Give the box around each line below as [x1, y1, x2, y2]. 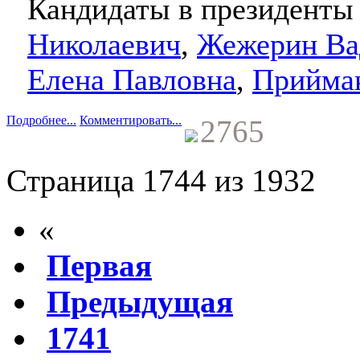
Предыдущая [47, 284, 233, 319]
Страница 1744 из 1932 [6, 162, 316, 198]
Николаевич [27, 27, 181, 61]
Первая [47, 247, 152, 283]
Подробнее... [6, 112, 76, 127]
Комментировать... [80, 112, 182, 127]
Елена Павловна [27, 62, 236, 96]
